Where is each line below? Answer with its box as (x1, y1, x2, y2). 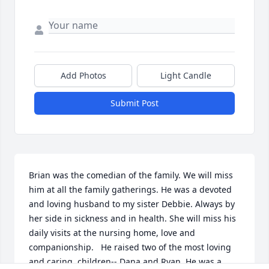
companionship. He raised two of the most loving (29, 241, 231, 253)
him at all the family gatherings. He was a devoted (29, 184, 232, 196)
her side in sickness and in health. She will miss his (29, 213, 236, 225)
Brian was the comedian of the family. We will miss (29, 169, 233, 181)
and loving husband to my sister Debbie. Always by (29, 198, 235, 210)
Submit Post (110, 97, 159, 109)
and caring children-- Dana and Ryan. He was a (29, 256, 222, 268)
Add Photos (60, 70, 106, 82)
